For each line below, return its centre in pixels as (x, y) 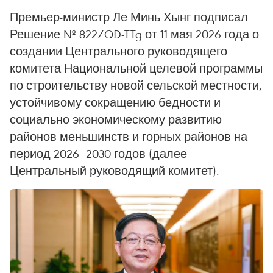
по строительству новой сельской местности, (136, 85)
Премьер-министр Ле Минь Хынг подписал (129, 17)
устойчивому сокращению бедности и (115, 102)
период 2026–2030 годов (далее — (104, 153)
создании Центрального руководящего (119, 51)
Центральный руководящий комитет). (115, 170)
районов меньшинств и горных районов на (129, 136)
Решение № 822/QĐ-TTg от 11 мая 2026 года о (134, 34)
